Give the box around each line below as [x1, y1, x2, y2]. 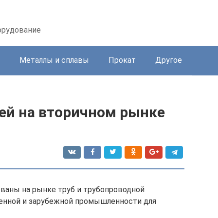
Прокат [109, 55, 136, 65]
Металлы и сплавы [19, 55, 89, 65]
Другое [155, 55, 182, 65]
